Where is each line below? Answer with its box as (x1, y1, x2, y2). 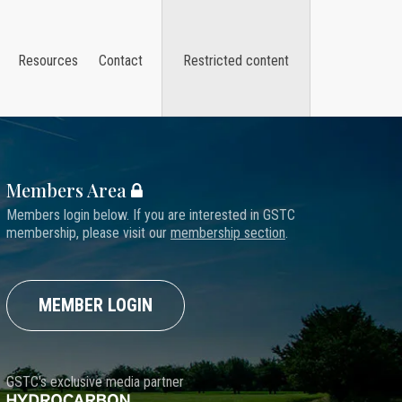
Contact (99, 52, 143, 69)
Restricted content (183, 52, 289, 69)
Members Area (5, 178, 127, 202)
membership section (170, 224, 285, 241)
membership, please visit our (5, 224, 170, 241)
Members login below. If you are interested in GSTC (5, 206, 295, 223)
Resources (18, 52, 78, 69)
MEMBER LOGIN (38, 294, 153, 316)
